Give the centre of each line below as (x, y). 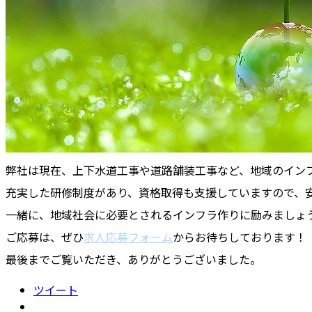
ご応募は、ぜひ (45, 237)
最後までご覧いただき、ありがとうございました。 (133, 259)
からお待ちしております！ (240, 237)
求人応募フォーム (128, 237)
